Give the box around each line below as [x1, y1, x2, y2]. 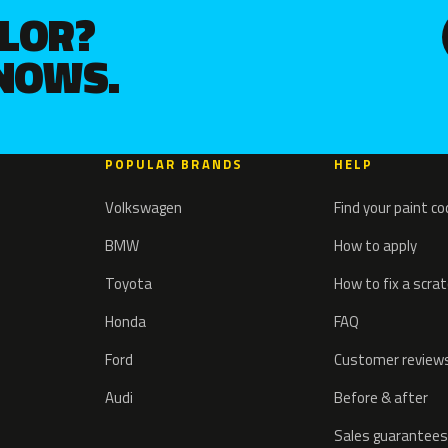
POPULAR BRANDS [104, 154, 243, 175]
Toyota [104, 272, 152, 296]
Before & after [333, 386, 428, 410]
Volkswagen [104, 196, 182, 220]
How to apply [333, 234, 417, 258]
